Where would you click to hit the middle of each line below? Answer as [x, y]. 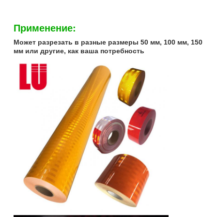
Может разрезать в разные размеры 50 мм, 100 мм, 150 [108, 42]
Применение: [45, 27]
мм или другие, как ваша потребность [79, 51]
